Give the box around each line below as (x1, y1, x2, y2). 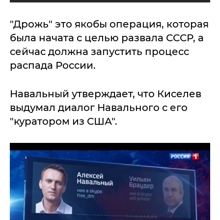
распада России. (10, 59, 96, 72)
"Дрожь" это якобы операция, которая (10, 18, 209, 30)
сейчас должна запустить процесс (10, 46, 189, 58)
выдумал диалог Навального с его (10, 102, 188, 114)
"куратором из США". (10, 115, 117, 128)
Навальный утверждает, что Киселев (10, 88, 201, 100)
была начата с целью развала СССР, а (10, 32, 204, 44)
